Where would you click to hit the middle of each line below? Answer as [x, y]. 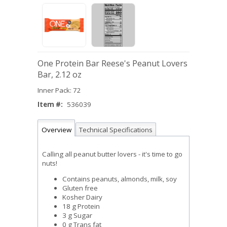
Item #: [50, 104]
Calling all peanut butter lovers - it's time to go [112, 154]
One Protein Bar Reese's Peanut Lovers [112, 63]
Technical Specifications [116, 130]
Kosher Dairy [82, 197]
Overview [56, 130]
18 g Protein [81, 206]
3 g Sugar [77, 216]
